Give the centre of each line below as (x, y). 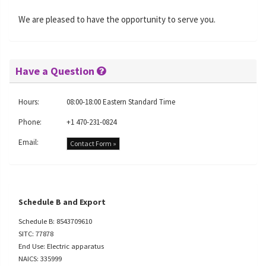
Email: (28, 142)
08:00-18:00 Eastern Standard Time (121, 102)
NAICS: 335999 (40, 258)
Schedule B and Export (62, 202)
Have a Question (56, 71)
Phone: (30, 122)
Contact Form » (93, 143)
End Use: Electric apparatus (61, 246)
